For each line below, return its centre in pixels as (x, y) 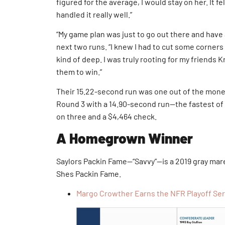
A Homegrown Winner (125, 138)
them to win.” (79, 72)
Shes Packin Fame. (89, 173)
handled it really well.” (94, 14)
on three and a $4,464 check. (106, 117)
